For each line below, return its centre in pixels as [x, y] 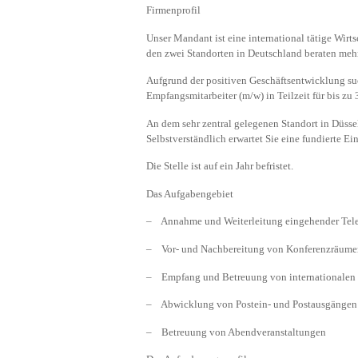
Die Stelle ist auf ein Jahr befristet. [220, 166]
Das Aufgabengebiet [190, 193]
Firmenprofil [173, 10]
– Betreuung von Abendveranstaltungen [236, 332]
